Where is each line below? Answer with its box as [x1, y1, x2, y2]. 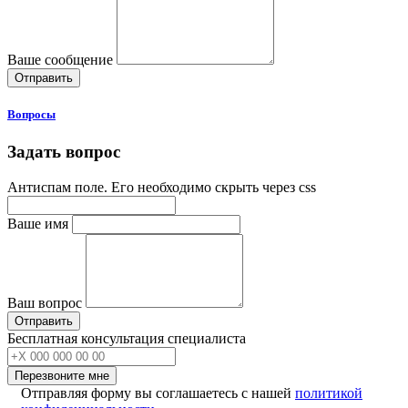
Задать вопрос [7, 141, 120, 161]
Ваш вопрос [7, 294, 82, 311]
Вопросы [7, 107, 56, 121]
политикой [295, 384, 362, 401]
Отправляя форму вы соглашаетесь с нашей [21, 384, 295, 401]
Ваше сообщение [7, 51, 113, 67]
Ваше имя [7, 215, 68, 231]
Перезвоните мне [15, 368, 109, 382]
